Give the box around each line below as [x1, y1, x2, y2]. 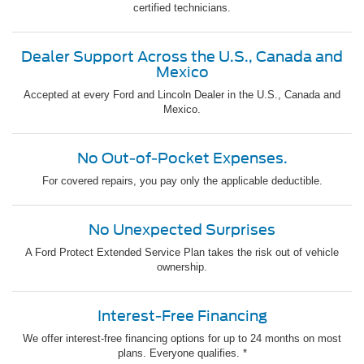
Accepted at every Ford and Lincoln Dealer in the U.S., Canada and [24, 88, 340, 101]
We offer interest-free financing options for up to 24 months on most [23, 331, 341, 344]
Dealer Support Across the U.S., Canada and [21, 47, 343, 65]
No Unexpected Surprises [89, 220, 275, 238]
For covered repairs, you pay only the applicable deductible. [41, 174, 323, 187]
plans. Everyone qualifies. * [117, 346, 247, 359]
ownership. [157, 260, 207, 273]
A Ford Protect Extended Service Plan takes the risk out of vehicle [25, 245, 339, 258]
